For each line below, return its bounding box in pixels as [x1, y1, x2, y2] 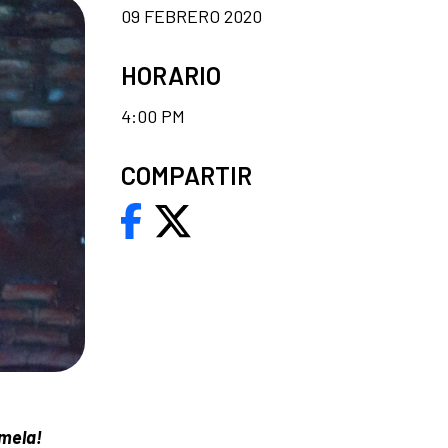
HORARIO [121, 60, 221, 90]
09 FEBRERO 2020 [121, 5, 262, 27]
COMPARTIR [121, 160, 252, 190]
